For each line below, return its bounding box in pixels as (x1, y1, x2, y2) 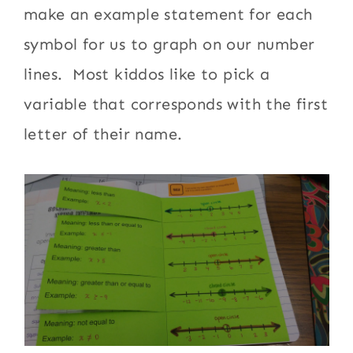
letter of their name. (24, 124, 183, 143)
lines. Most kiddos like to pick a (24, 65, 270, 84)
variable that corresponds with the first (24, 95, 329, 113)
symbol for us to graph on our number (24, 35, 315, 54)
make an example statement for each (24, 5, 313, 24)
